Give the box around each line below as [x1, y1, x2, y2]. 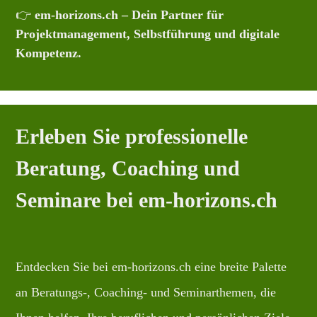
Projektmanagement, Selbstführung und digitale [16, 27, 280, 42]
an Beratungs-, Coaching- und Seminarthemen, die [16, 285, 277, 300]
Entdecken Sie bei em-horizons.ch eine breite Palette [16, 260, 287, 275]
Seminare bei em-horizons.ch [16, 188, 278, 212]
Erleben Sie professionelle [16, 125, 248, 149]
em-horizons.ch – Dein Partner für [35, 8, 224, 23]
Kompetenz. [16, 46, 82, 61]
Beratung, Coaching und [16, 156, 241, 180]
